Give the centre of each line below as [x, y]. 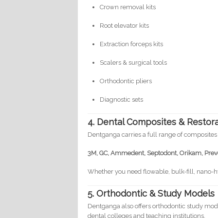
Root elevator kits [125, 26]
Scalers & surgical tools [134, 63]
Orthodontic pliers [126, 81]
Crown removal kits [128, 7]
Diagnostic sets [122, 100]
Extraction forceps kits [132, 44]
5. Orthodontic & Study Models [151, 194]
